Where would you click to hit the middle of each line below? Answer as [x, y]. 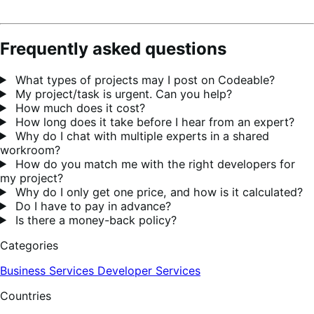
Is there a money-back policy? [95, 220]
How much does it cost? [79, 108]
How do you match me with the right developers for [154, 164]
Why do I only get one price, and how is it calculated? [158, 192]
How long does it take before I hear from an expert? [153, 122]
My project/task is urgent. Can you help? [122, 94]
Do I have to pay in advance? [92, 206]
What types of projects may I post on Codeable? [144, 80]
